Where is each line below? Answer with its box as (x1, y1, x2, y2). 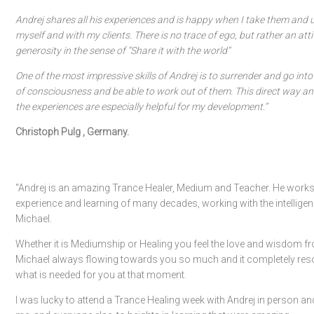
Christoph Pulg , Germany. (15, 126, 129, 137)
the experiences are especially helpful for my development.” (15, 101, 267, 112)
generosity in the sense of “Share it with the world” (15, 45, 230, 56)
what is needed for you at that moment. (15, 269, 186, 280)
